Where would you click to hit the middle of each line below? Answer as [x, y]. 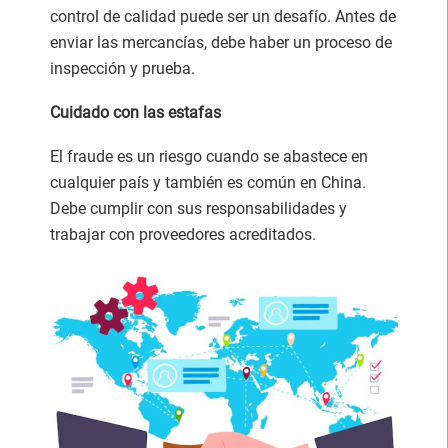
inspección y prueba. [122, 68]
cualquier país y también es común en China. [208, 182]
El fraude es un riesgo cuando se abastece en [209, 156]
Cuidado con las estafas [135, 112]
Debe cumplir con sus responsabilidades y [198, 208]
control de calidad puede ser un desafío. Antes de [223, 16]
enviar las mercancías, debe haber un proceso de [221, 42]
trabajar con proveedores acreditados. [183, 234]
